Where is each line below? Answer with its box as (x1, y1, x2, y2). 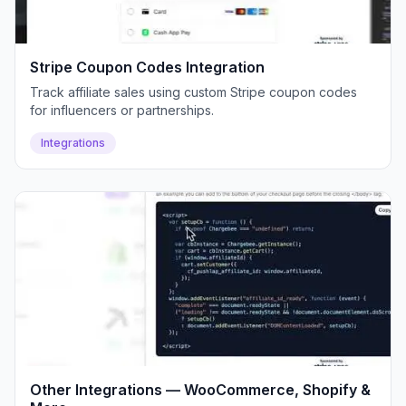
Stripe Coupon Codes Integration (30, 58, 265, 76)
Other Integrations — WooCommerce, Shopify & (30, 381, 371, 399)
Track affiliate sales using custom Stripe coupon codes (30, 84, 357, 100)
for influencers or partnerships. (30, 102, 214, 118)
